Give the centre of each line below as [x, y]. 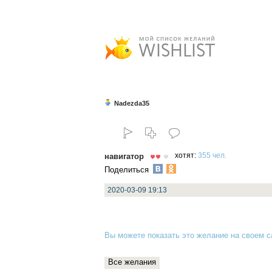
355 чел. [212, 155]
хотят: [186, 155]
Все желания [132, 262]
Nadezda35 [132, 103]
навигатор [124, 156]
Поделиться [128, 170]
